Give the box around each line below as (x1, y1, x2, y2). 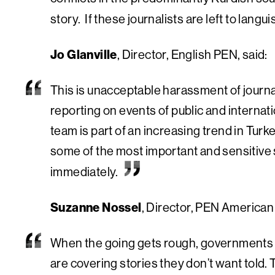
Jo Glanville (50, 46, 117, 62)
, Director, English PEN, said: (117, 46, 268, 62)
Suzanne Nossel (50, 199, 142, 215)
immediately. (50, 163, 118, 179)
